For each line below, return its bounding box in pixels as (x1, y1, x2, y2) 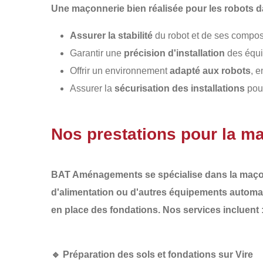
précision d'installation (124, 48, 225, 58)
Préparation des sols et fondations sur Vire (63, 249, 253, 259)
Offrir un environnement (70, 66, 170, 76)
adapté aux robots (170, 66, 251, 76)
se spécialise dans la (143, 170, 240, 180)
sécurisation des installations (114, 83, 245, 93)
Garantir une (70, 48, 124, 58)
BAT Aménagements (51, 170, 143, 180)
